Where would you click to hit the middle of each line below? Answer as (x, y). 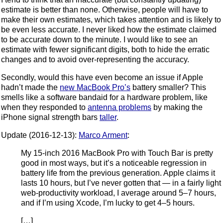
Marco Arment (103, 135)
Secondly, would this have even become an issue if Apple (102, 77)
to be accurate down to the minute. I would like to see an (99, 39)
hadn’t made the (30, 87)
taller (108, 117)
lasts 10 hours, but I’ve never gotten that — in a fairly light (121, 183)
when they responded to (44, 107)
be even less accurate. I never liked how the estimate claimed (109, 29)
